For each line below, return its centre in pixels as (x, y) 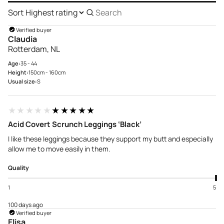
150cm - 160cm (47, 72)
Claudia (22, 39)
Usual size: (22, 81)
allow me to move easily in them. (59, 149)
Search (98, 17)
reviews (99, 27)
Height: (18, 72)
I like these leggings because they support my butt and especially (110, 139)
